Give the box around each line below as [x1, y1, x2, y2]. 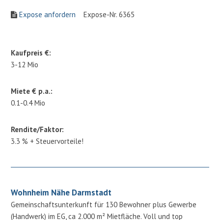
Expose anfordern [19, 9, 76, 19]
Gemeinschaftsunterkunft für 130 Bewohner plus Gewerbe [11, 199, 197, 209]
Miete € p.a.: [11, 86, 53, 96]
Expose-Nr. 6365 [76, 9, 135, 19]
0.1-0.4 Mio [11, 98, 46, 108]
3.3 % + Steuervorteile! [11, 136, 84, 146]
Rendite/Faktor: [11, 124, 64, 134]
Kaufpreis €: [11, 48, 52, 57]
